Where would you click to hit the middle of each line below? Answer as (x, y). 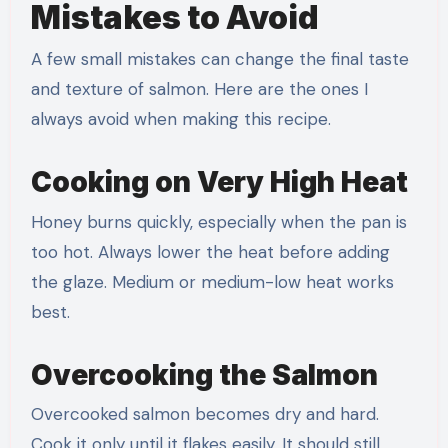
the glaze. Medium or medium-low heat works (212, 281)
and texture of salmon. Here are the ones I (199, 89)
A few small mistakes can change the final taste (219, 59)
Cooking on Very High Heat (219, 182)
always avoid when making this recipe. (180, 119)
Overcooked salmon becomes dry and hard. (204, 414)
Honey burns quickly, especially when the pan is (218, 221)
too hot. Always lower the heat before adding (210, 251)
